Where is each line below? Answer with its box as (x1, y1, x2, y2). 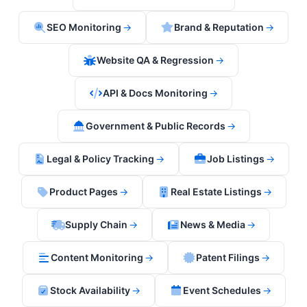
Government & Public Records (85, 120, 225, 132)
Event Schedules (182, 284, 261, 296)
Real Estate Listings (170, 186, 262, 197)
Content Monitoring (51, 251, 143, 263)
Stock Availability (49, 284, 130, 296)
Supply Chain (65, 219, 127, 230)
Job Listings (206, 153, 265, 164)
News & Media (180, 219, 245, 230)
